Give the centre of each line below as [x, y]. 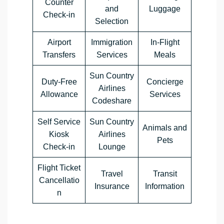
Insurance [112, 186]
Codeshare [112, 101]
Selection [112, 21]
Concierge [165, 82]
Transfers [59, 55]
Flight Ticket [59, 168]
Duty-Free [59, 82]
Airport [59, 42]
